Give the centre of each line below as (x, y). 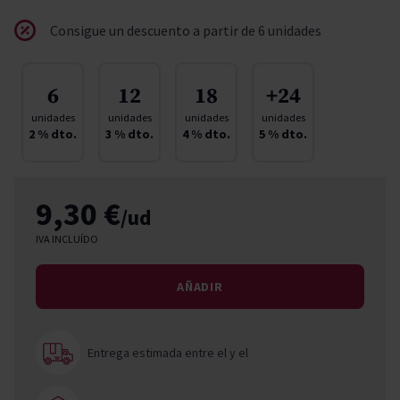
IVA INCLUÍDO (67, 238)
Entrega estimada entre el (158, 352)
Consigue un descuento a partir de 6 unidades (186, 30)
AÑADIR (200, 286)
